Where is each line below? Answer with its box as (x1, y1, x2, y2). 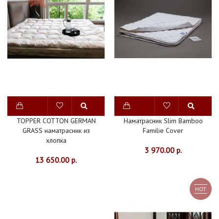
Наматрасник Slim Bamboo (123, 116, 203, 126)
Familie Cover (143, 126, 183, 135)
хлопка (45, 136, 66, 145)
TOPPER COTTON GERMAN (16, 116, 96, 126)
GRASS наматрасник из (22, 126, 90, 135)
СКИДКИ (7, 18, 34, 27)
